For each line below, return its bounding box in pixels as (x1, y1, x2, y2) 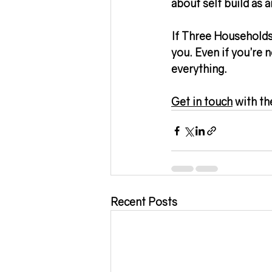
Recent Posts (110, 195, 177, 209)
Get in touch (171, 95, 233, 109)
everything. (171, 62, 227, 76)
